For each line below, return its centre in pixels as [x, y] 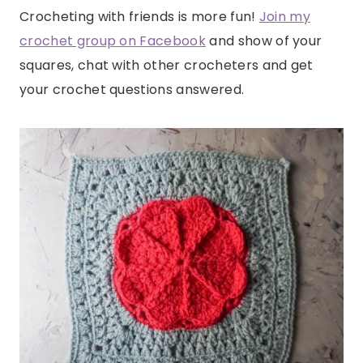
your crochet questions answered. [134, 90]
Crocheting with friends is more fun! [139, 17]
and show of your [264, 41]
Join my [285, 17]
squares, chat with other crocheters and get [167, 66]
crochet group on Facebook [113, 41]
